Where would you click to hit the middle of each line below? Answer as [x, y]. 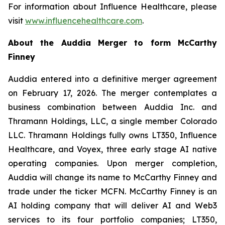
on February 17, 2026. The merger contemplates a [113, 93]
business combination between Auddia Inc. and [113, 107]
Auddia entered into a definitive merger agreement [113, 79]
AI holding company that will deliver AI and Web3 [113, 205]
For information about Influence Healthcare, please [113, 7]
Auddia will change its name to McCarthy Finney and [113, 177]
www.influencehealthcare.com [84, 21]
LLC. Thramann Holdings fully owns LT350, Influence [113, 135]
